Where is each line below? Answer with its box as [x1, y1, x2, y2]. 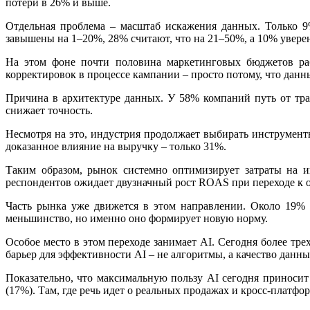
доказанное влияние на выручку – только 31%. [6, 140, 226, 152]
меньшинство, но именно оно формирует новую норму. [6, 212, 268, 224]
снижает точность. [6, 104, 95, 116]
